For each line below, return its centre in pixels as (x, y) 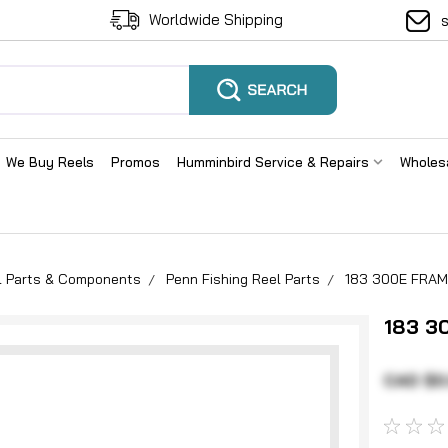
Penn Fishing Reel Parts (243, 279)
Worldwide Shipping (216, 19)
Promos (135, 162)
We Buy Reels (50, 162)
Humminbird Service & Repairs (275, 162)
